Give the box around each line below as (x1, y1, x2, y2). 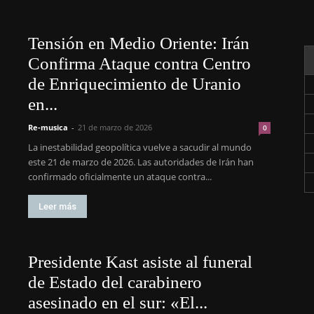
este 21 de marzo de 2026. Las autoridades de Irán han (28, 156, 254, 168)
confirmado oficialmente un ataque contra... (28, 170, 212, 183)
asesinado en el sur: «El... (28, 293, 207, 312)
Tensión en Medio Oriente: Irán (28, 34, 250, 53)
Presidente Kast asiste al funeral (28, 252, 252, 271)
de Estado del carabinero (28, 273, 202, 292)
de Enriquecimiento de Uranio (28, 74, 241, 93)
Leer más (39, 201, 76, 212)
